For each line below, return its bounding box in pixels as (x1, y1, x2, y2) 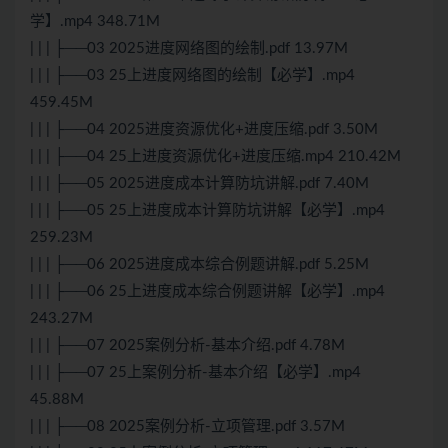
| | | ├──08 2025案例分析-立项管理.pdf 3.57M (30, 419, 345, 435)
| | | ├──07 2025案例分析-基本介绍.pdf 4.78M (30, 338, 345, 354)
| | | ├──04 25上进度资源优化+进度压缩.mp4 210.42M (30, 149, 401, 165)
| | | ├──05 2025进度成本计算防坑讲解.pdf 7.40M (30, 176, 369, 192)
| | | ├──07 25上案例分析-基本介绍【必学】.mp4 (30, 365, 361, 381)
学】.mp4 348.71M (30, 14, 160, 30)
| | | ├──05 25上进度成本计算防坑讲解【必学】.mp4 (30, 203, 385, 219)
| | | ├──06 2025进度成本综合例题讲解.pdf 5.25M (30, 257, 369, 273)
